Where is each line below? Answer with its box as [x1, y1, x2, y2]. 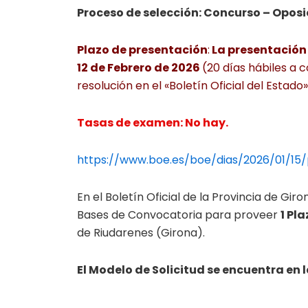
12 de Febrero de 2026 [77, 60, 202, 76]
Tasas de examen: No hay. [77, 115, 228, 131]
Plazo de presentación [77, 42, 208, 58]
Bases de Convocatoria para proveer [77, 207, 280, 223]
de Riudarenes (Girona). [77, 225, 205, 241]
